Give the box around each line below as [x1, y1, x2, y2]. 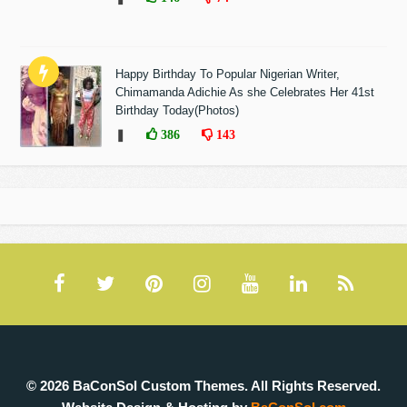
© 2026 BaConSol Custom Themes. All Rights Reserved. [26, 378, 381, 394]
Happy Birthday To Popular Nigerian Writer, [115, 67, 341, 82]
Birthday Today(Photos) [115, 104, 240, 118]
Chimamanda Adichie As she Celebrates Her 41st [115, 85, 375, 100]
